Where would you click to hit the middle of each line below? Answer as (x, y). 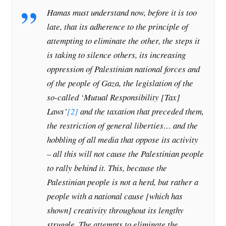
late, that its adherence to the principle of (118, 26)
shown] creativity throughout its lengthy (116, 210)
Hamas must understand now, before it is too (122, 12)
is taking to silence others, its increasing (117, 54)
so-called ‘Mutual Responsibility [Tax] (114, 97)
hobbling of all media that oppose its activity (123, 139)
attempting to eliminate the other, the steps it (124, 40)
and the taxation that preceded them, (141, 111)
